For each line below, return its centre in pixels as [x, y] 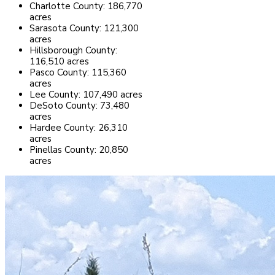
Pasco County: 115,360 [78, 73]
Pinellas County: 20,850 [79, 150]
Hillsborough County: [73, 51]
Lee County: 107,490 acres [86, 95]
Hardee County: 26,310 [79, 128]
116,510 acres [59, 62]
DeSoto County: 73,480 [79, 106]
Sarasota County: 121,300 [84, 29]
